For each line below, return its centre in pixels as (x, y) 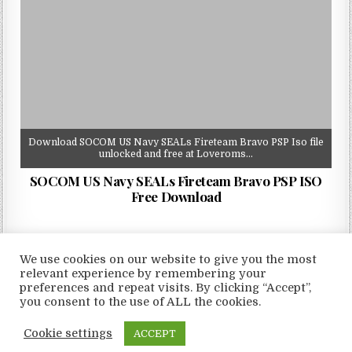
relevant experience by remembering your (143, 274)
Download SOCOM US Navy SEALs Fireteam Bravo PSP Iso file (176, 143)
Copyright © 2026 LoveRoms (176, 289)
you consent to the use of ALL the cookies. (140, 302)
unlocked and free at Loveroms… (176, 154)
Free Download (176, 197)
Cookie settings (68, 333)
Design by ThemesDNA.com (176, 311)
